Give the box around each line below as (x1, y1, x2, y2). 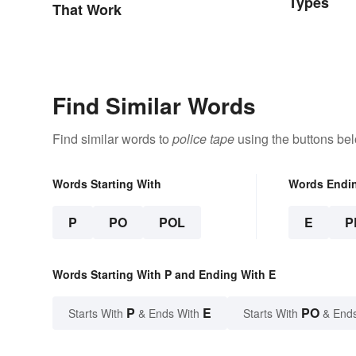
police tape (172, 130, 234, 149)
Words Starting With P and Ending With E (52, 266, 276, 283)
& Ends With (135, 305, 203, 322)
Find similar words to (52, 130, 172, 149)
